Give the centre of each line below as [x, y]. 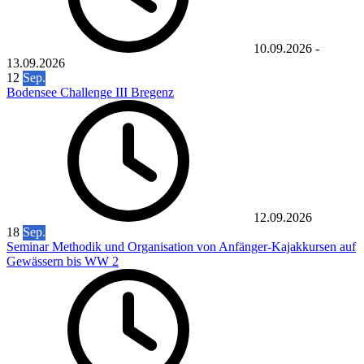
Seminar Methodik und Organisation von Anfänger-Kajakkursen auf [181, 247]
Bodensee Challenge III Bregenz [90, 93]
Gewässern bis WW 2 [63, 262]
